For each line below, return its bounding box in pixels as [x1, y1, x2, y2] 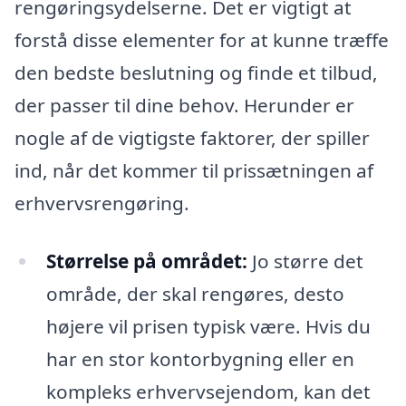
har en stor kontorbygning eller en [45, 346, 354, 372]
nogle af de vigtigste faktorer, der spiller [14, 125, 370, 151]
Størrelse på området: [45, 248, 247, 275]
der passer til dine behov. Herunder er [14, 92, 354, 119]
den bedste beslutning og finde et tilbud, [14, 60, 378, 86]
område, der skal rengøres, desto [45, 281, 344, 307]
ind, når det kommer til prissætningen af [14, 158, 373, 184]
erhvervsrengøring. [14, 190, 189, 217]
